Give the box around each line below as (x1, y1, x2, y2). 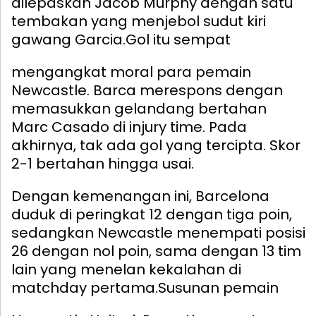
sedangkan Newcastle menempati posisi (11, 222, 305, 243)
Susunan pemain (158, 277, 279, 298)
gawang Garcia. (11, 29, 126, 49)
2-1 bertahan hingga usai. (11, 153, 194, 174)
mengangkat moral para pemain (11, 61, 251, 82)
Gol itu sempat (126, 29, 231, 49)
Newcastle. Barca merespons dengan (11, 80, 283, 100)
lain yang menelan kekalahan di (11, 259, 241, 279)
